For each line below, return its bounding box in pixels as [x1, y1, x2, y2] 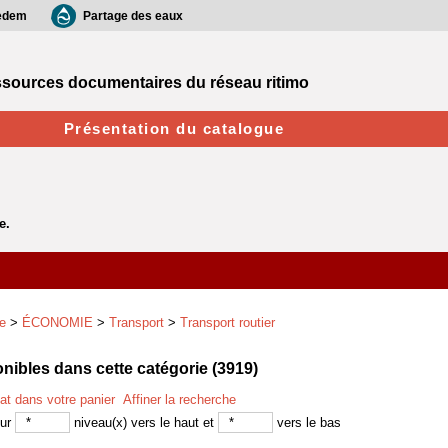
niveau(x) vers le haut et [70, 415, 218, 430]
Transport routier [180, 315, 275, 330]
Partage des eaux [83, 9, 183, 23]
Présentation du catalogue [63, 120, 285, 137]
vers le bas [273, 415, 341, 430]
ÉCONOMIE [22, 315, 93, 330]
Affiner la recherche [123, 392, 236, 407]
